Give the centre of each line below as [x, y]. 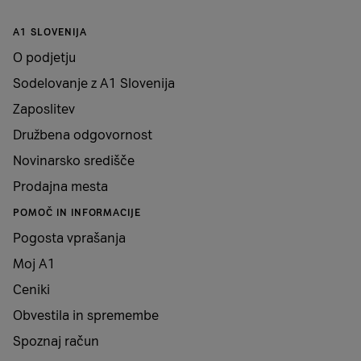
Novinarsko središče [74, 161]
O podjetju [44, 58]
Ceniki [31, 290]
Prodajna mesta [60, 187]
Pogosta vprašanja [69, 238]
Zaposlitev [44, 109]
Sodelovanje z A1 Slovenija [94, 83]
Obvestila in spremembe [86, 315]
